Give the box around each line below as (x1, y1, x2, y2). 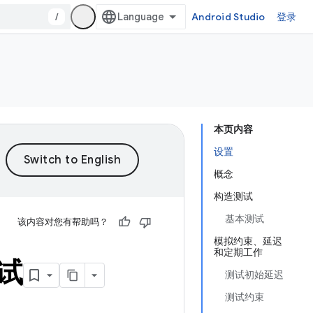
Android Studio (191, 10, 265, 23)
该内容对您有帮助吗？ (17, 216, 108, 228)
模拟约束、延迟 (214, 235, 282, 247)
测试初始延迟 (225, 268, 284, 281)
